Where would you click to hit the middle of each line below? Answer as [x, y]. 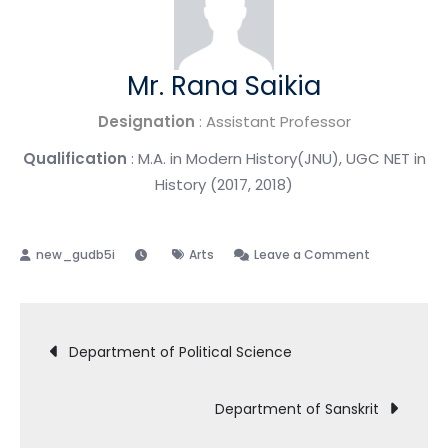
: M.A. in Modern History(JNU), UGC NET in [276, 158]
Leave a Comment [312, 254]
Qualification [74, 158]
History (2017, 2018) [224, 184]
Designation [146, 121]
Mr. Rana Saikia [224, 85]
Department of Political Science [180, 351]
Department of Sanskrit [297, 408]
